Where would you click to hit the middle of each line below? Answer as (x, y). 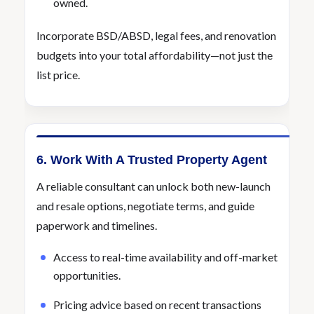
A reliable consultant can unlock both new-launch (153, 186)
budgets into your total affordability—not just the (155, 55)
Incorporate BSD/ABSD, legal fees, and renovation (156, 35)
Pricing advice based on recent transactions (157, 305)
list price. (58, 75)
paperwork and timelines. (97, 225)
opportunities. (87, 275)
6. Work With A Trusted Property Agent (152, 160)
